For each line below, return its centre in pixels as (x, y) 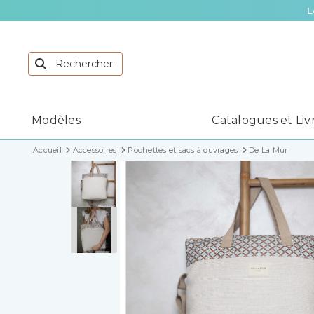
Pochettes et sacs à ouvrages (183, 150)
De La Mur (268, 150)
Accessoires (95, 150)
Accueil (47, 150)
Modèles (56, 121)
